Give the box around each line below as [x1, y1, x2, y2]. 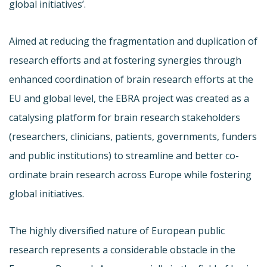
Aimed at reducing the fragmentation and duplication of [9, 34, 257, 48]
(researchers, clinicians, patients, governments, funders [9, 129, 257, 143]
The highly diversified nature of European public [9, 223, 225, 237]
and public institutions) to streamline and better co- [9, 148, 239, 162]
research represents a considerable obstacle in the [9, 243, 235, 256]
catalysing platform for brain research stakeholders [9, 110, 240, 124]
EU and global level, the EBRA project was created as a [9, 91, 249, 105]
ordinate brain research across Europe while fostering [9, 167, 252, 181]
